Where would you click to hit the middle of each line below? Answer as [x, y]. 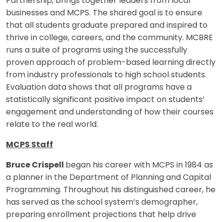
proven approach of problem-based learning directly [111, 63]
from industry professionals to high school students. [106, 75]
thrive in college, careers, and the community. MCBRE [110, 38]
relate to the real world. [52, 125]
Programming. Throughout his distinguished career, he [111, 190]
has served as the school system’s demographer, [102, 202]
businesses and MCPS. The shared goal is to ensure [104, 13]
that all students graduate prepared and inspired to [107, 26]
